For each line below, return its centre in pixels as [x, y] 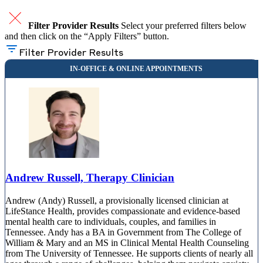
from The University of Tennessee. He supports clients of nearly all [129, 253]
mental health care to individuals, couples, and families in [111, 221]
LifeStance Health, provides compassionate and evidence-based [123, 211]
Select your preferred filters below [184, 26]
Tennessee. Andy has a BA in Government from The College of [123, 232]
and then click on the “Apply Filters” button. [87, 36]
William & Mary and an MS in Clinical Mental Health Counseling [127, 242]
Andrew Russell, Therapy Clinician [90, 178]
